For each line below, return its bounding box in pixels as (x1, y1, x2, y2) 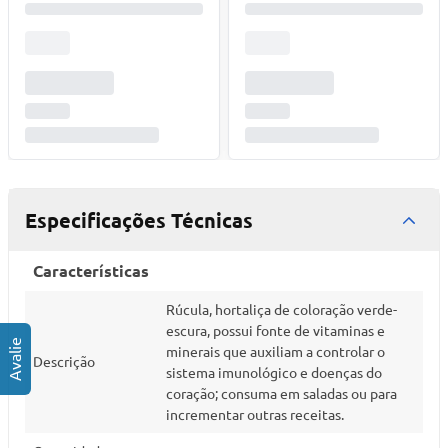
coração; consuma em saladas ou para (166, 384, 397, 402)
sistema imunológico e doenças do (166, 363, 382, 381)
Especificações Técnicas (25, 207, 253, 233)
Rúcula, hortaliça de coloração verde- (166, 300, 397, 318)
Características (33, 260, 149, 281)
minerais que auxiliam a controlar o (166, 342, 385, 360)
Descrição (33, 352, 95, 370)
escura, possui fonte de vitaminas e (166, 321, 385, 339)
